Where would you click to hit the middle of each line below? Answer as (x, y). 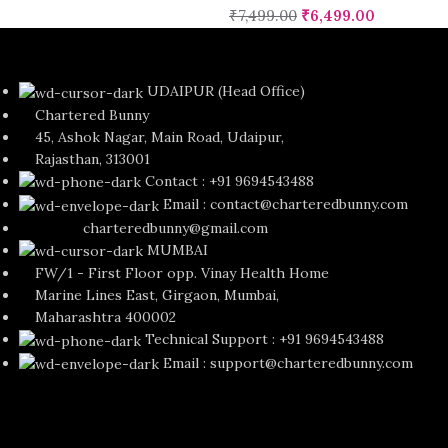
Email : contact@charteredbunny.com (286, 204)
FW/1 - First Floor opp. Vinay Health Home (174, 273)
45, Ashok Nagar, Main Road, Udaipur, (152, 136)
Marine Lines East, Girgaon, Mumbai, (149, 295)
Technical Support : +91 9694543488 (265, 339)
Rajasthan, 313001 (85, 158)
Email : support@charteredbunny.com (288, 362)
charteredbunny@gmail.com (144, 227)
